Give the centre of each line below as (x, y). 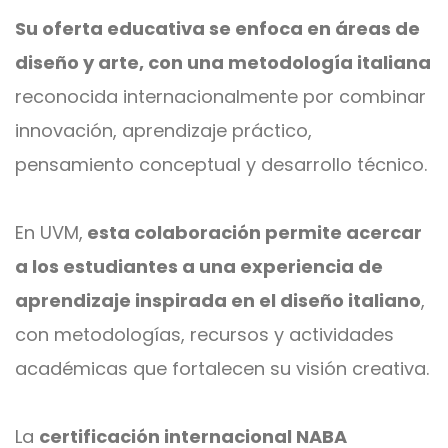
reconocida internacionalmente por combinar (220, 96)
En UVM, (49, 232)
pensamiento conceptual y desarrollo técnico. (221, 164)
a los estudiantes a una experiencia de (199, 266)
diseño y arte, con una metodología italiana (223, 62)
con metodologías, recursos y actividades (204, 334)
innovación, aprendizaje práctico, (163, 130)
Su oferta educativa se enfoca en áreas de (217, 28)
